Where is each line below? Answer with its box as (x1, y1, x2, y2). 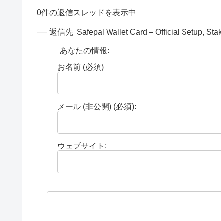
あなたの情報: (60, 46, 109, 55)
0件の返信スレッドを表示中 (37, 8, 136, 17)
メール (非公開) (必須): (57, 102, 136, 111)
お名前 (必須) (57, 63, 104, 72)
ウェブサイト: (57, 142, 107, 150)
